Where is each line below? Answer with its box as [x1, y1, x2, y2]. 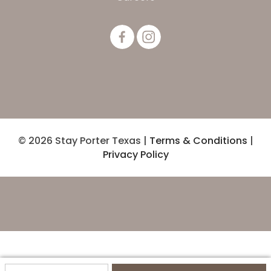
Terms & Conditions [149, 133, 247, 148]
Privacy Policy [102, 147, 169, 162]
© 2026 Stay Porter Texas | [18, 133, 149, 148]
